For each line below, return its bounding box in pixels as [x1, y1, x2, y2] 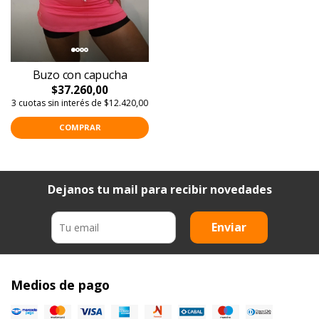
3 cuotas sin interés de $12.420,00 [11, 96, 148, 109]
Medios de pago [11, 276, 110, 293]
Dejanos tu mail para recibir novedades [47, 181, 272, 197]
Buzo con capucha [32, 66, 127, 83]
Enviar [211, 219, 246, 235]
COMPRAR [58, 122, 101, 133]
